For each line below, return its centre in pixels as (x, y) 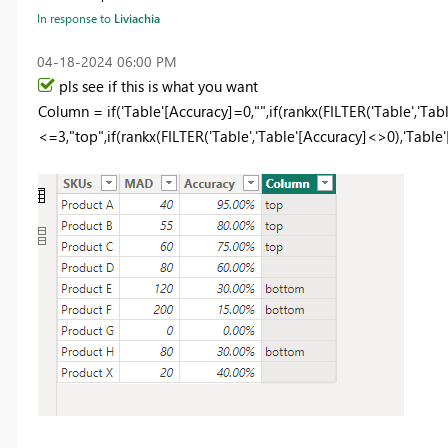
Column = (70, 110)
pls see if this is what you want (158, 85)
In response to (75, 17)
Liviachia (136, 17)
